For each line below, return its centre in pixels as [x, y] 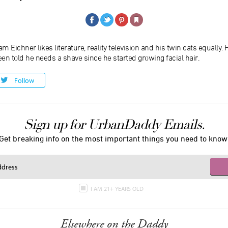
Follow [24, 80]
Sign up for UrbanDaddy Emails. [114, 125]
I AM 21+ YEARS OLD [118, 189]
